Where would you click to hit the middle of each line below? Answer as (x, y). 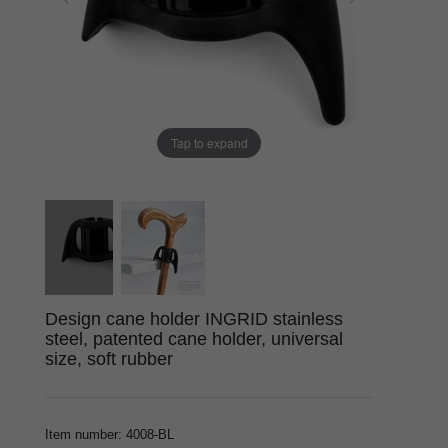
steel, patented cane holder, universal (194, 338)
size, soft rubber (109, 358)
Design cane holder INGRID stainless (194, 318)
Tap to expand (209, 142)
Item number (81, 434)
